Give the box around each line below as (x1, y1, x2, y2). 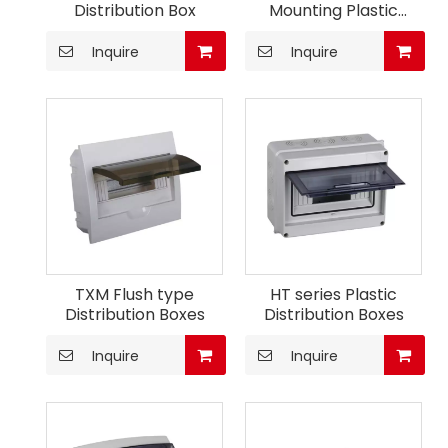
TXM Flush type (75, 283, 194, 306)
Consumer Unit (275, 19, 392, 42)
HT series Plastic (270, 283, 397, 306)
